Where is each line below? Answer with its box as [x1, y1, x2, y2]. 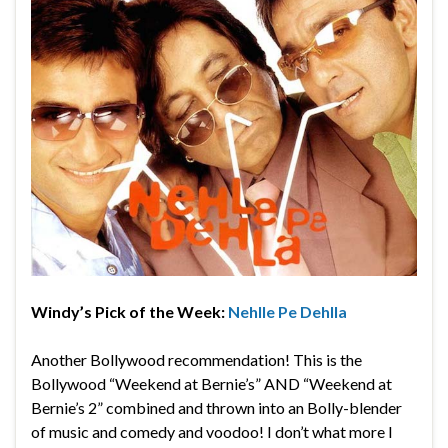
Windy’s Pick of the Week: [31, 302, 228, 322]
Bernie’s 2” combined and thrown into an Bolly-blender [31, 398, 402, 418]
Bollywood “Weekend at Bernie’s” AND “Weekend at [31, 374, 392, 394]
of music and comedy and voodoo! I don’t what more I [31, 422, 393, 442]
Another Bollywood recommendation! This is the [31, 350, 362, 370]
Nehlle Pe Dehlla [228, 302, 347, 322]
